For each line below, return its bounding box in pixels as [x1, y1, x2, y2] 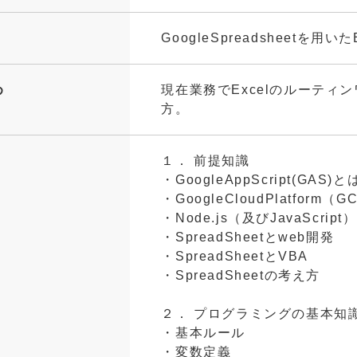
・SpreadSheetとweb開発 [161, 230, 335, 245]
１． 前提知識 [161, 154, 250, 168]
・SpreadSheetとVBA [161, 249, 308, 264]
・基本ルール [161, 326, 245, 340]
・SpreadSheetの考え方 [161, 269, 320, 283]
